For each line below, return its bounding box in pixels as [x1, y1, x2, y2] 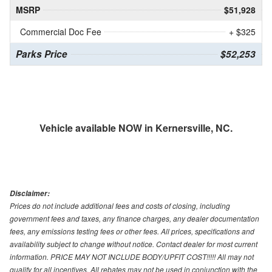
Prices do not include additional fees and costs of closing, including [10, 200, 230, 211]
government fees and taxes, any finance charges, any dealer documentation [10, 212, 259, 223]
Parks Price [16, 47, 67, 61]
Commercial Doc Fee [20, 25, 101, 38]
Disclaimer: [10, 188, 50, 199]
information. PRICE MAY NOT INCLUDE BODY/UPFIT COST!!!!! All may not [10, 251, 254, 262]
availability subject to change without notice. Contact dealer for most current [10, 238, 257, 249]
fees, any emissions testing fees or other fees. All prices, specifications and [10, 225, 254, 236]
